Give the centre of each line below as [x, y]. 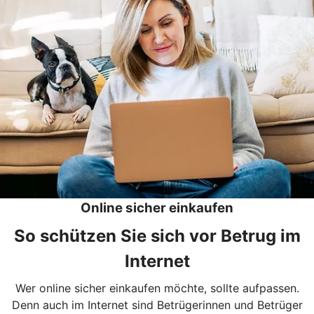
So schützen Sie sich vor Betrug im [157, 235]
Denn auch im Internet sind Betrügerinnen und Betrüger [157, 305]
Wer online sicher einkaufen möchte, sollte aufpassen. [157, 288]
